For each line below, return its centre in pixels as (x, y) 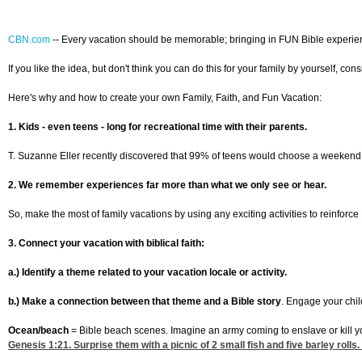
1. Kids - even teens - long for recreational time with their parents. (158, 127)
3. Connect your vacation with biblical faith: (106, 244)
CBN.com (29, 40)
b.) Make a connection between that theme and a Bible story (145, 302)
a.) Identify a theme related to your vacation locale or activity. (147, 273)
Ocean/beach (40, 331)
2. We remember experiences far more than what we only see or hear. (167, 185)
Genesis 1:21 (38, 345)
